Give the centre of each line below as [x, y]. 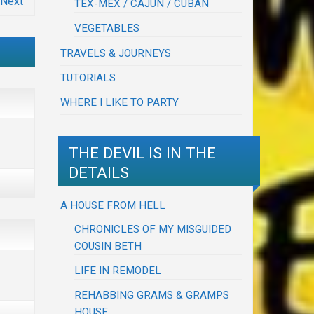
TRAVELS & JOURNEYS [116, 54]
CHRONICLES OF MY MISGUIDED [153, 229]
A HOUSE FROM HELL [113, 205]
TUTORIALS [88, 78]
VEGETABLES [107, 28]
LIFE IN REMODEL [118, 270]
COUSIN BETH [108, 246]
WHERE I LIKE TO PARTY [120, 103]
